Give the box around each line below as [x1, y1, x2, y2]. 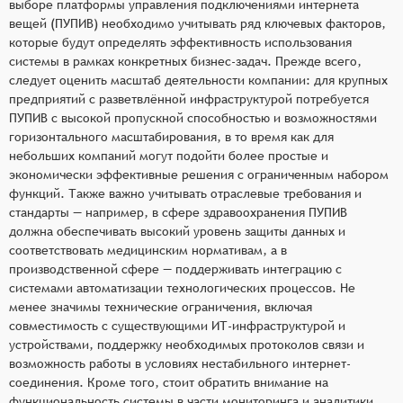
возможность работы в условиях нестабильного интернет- [9, 355, 351, 371]
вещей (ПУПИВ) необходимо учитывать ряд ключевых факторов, [9, 15, 386, 31]
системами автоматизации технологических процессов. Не [9, 280, 355, 295]
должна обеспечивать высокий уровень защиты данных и [9, 223, 345, 238]
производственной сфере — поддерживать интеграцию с [9, 261, 342, 276]
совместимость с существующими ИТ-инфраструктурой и [9, 318, 345, 333]
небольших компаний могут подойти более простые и [9, 148, 328, 163]
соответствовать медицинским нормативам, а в [9, 242, 287, 257]
